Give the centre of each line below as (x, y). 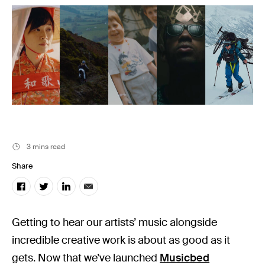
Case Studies (53, 71)
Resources (45, 26)
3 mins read (46, 146)
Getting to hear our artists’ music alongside (115, 222)
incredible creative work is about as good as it (121, 240)
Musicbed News (62, 48)
